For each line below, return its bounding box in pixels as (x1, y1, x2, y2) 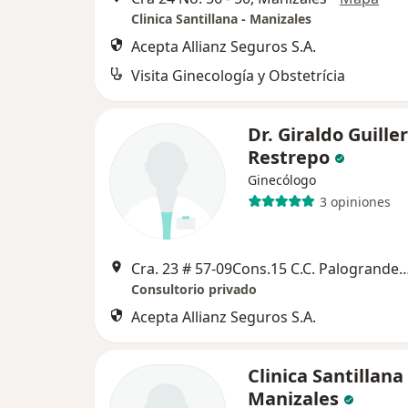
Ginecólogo (248, 171, 316, 189)
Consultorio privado (131, 280, 257, 298)
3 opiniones (319, 192, 391, 210)
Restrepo (248, 145, 330, 169)
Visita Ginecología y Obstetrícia (131, 66, 345, 86)
